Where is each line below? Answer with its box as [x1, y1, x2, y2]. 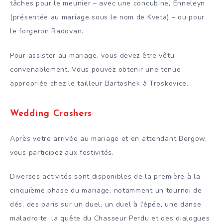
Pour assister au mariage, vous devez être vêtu [10, 50, 175, 60]
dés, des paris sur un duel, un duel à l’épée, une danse [10, 200, 202, 210]
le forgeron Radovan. [10, 26, 84, 36]
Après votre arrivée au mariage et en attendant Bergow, [10, 133, 207, 143]
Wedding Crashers [10, 109, 93, 119]
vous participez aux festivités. [10, 147, 114, 157]
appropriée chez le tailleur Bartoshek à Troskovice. [10, 78, 189, 88]
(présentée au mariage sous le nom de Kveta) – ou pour [10, 12, 205, 22]
